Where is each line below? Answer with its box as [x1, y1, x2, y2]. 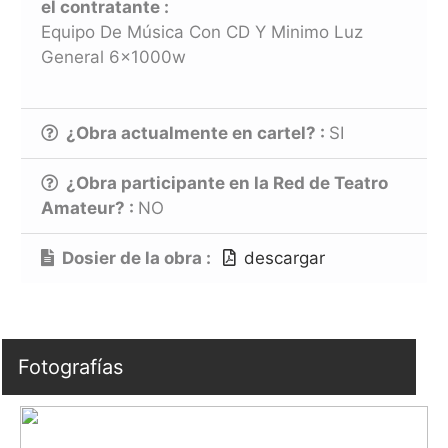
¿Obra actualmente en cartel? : [66, 122, 329, 143]
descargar [244, 247, 325, 268]
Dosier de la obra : [62, 247, 223, 268]
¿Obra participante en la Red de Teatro [66, 172, 388, 193]
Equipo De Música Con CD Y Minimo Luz [41, 22, 363, 42]
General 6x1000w [41, 47, 186, 67]
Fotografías [18, 354, 123, 379]
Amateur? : [41, 197, 138, 218]
